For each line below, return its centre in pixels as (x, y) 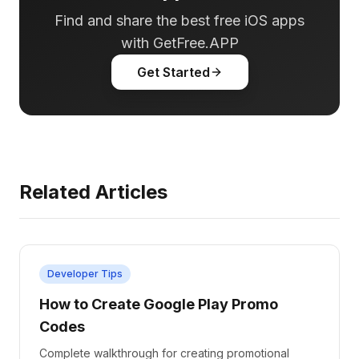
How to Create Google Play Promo (159, 304)
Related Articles (93, 192)
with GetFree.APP (179, 43)
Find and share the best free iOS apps (179, 20)
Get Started (173, 72)
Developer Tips (85, 274)
